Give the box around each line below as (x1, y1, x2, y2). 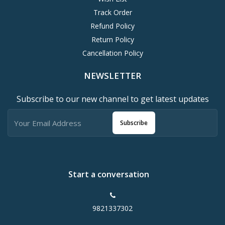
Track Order (93, 8, 132, 18)
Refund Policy (90, 21, 135, 31)
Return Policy (91, 35, 134, 45)
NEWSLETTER (83, 70, 142, 82)
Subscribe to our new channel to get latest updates (16, 93, 209, 105)
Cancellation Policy (82, 48, 143, 58)
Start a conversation (68, 169, 149, 180)
